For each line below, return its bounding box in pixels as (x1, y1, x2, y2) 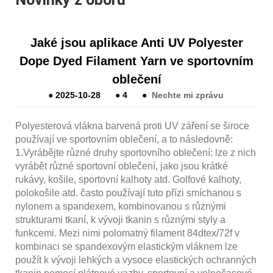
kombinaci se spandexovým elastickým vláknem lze (15, 241, 238, 252)
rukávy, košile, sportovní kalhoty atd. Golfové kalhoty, (15, 174, 241, 185)
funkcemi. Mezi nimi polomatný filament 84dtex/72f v (15, 227, 239, 238)
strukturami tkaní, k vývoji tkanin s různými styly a (15, 214, 225, 225)
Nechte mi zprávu (151, 90, 224, 100)
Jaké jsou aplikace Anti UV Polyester (30, 35, 243, 49)
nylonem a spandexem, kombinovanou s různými (15, 200, 226, 211)
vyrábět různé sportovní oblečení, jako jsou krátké (15, 160, 228, 171)
